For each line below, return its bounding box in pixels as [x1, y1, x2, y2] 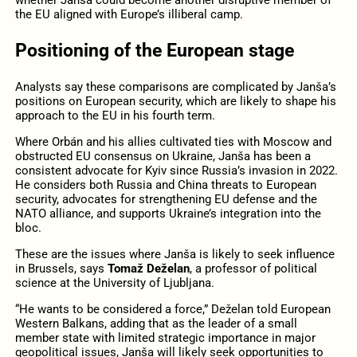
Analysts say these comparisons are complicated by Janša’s [14, 79, 336, 94]
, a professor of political [189, 261, 317, 277]
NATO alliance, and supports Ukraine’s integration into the [14, 206, 321, 222]
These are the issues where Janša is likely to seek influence [14, 247, 335, 262]
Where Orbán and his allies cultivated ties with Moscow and [14, 135, 331, 150]
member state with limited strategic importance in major [14, 331, 316, 346]
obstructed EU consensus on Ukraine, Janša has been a [14, 149, 311, 164]
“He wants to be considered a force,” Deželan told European [14, 302, 331, 317]
